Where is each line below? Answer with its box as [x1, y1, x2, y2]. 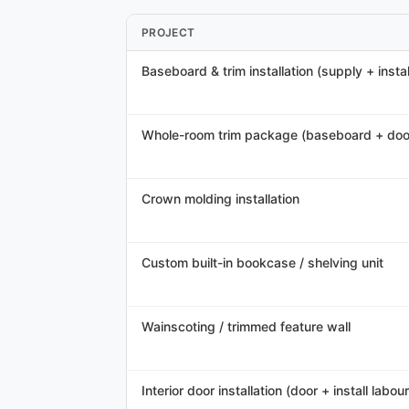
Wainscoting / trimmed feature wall [142, 319, 351, 334]
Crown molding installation [142, 191, 299, 206]
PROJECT [142, 26, 195, 39]
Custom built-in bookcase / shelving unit [142, 255, 383, 270]
